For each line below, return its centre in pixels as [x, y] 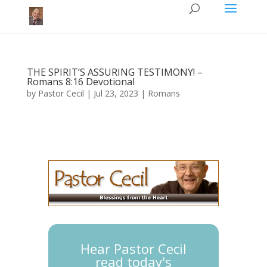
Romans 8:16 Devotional [80, 82]
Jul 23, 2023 [116, 93]
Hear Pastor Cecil [133, 248]
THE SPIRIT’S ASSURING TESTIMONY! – [114, 72]
